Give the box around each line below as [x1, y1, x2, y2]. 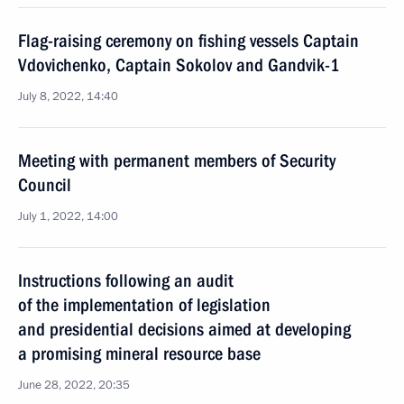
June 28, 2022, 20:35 [18, 377, 130, 393]
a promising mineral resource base [18, 343, 261, 364]
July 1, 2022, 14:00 [18, 208, 118, 225]
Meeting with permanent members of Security [18, 150, 335, 171]
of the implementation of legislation [18, 294, 271, 316]
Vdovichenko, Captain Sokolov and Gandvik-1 [18, 54, 340, 76]
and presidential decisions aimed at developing [18, 318, 351, 340]
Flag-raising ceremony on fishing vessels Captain [18, 30, 359, 51]
